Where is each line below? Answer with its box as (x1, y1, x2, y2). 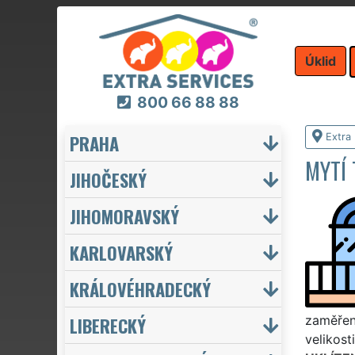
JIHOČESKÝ (70, 166, 147, 193)
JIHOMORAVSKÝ (70, 202, 179, 229)
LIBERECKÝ (70, 311, 146, 338)
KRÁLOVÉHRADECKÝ (70, 275, 211, 302)
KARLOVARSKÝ (70, 239, 173, 265)
